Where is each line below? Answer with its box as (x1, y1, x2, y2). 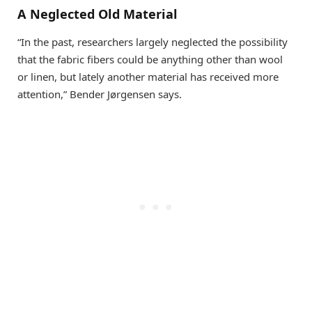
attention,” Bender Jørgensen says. (17, 86, 182, 101)
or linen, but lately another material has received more (17, 69, 279, 84)
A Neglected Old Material (17, 6, 178, 23)
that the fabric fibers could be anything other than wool (17, 52, 283, 66)
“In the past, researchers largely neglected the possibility (17, 34, 288, 49)
